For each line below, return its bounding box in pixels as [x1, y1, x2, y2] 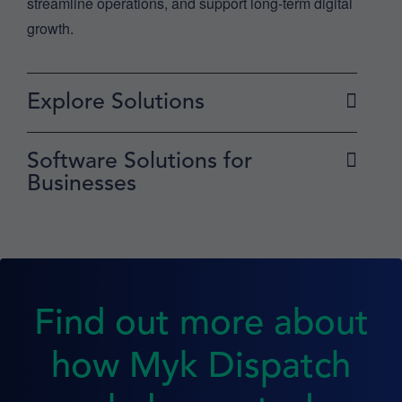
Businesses [27, 172, 136, 196]
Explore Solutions [27, 91, 205, 114]
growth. [27, 17, 74, 39]
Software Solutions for [27, 150, 252, 173]
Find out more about [33, 306, 369, 343]
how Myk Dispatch [51, 349, 351, 386]
